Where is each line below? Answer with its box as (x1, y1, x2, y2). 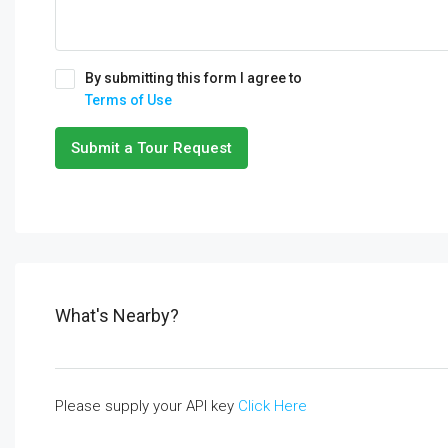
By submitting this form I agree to (85, 70, 302, 86)
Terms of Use (85, 92, 172, 108)
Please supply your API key (55, 397, 238, 415)
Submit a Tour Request (71, 139, 232, 157)
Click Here (238, 397, 307, 415)
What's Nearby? (55, 305, 179, 326)
